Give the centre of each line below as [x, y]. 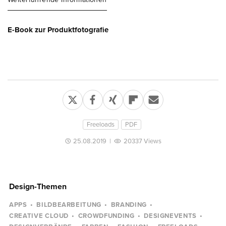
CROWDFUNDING [106, 216]
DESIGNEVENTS [171, 216]
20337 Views [143, 142]
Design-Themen [38, 187]
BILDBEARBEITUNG [69, 205]
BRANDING [129, 205]
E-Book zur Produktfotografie [58, 30]
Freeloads [100, 125]
